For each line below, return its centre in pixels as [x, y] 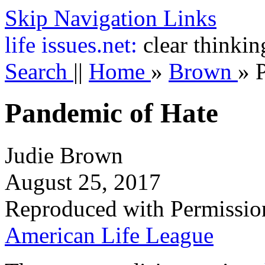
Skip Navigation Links [111, 18]
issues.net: [92, 45]
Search [39, 71]
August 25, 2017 [83, 182]
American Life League [109, 235]
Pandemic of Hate [112, 113]
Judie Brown [64, 155]
